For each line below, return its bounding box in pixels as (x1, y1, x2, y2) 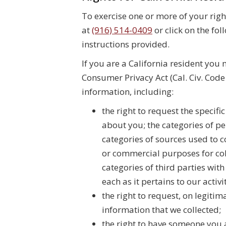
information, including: (82, 86, 174, 97)
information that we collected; (102, 204, 221, 215)
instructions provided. (82, 38, 169, 50)
